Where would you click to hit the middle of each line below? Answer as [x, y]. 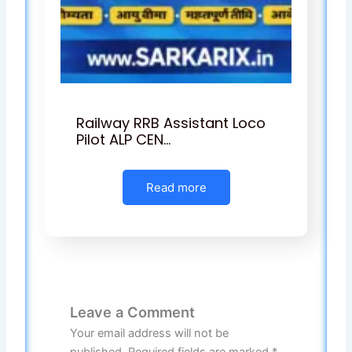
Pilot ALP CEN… [124, 139]
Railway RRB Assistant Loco [171, 123]
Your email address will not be [149, 333]
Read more [176, 187]
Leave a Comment [132, 312]
